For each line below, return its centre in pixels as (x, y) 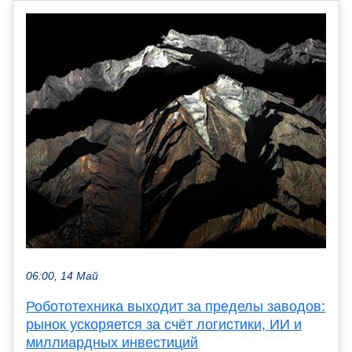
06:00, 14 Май (62, 276)
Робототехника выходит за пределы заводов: (176, 306)
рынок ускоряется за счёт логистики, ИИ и (164, 324)
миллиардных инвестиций (112, 342)
